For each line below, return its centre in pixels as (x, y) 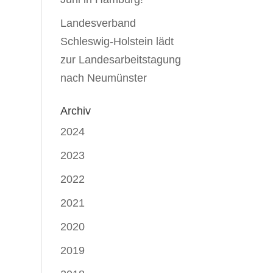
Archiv (75, 111)
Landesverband (98, 23)
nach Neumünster (103, 78)
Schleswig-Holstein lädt (117, 41)
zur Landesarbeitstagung (120, 60)
